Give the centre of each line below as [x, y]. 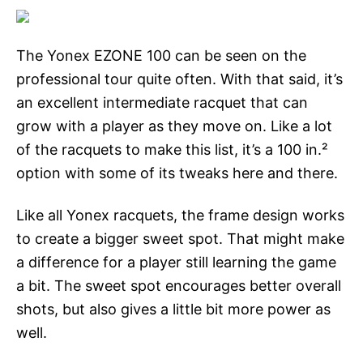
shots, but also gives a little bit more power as [173, 309]
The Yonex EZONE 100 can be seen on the [161, 55]
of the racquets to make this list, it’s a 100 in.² [172, 149]
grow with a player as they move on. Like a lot [174, 126]
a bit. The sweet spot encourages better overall [179, 285]
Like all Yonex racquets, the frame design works [180, 215]
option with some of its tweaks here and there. [177, 173]
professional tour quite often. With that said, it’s [179, 79]
